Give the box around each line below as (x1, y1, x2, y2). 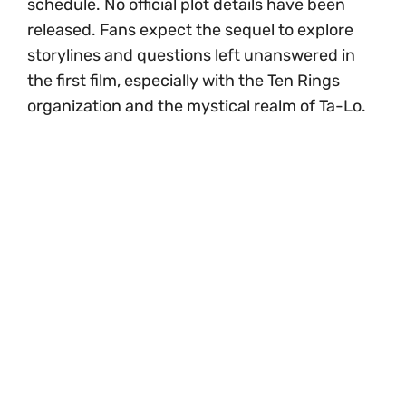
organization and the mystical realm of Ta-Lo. (27, 96, 366, 117)
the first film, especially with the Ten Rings (27, 71, 340, 92)
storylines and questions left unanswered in (27, 45, 355, 66)
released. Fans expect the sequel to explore (27, 20, 353, 41)
